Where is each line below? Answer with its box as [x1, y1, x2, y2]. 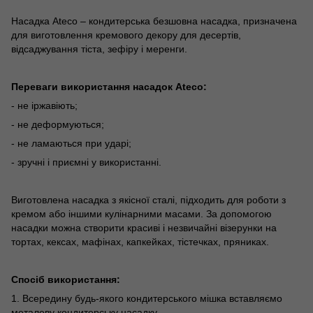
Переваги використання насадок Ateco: [11, 80, 207, 92]
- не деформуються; [11, 118, 104, 130]
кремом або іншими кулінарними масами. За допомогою [11, 208, 272, 219]
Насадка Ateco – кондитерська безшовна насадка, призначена [11, 15, 297, 27]
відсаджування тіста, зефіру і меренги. [11, 43, 187, 54]
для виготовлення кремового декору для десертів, [11, 29, 241, 41]
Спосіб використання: [11, 273, 120, 285]
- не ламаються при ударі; [11, 137, 131, 149]
